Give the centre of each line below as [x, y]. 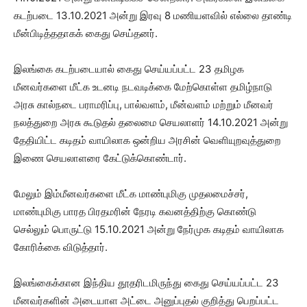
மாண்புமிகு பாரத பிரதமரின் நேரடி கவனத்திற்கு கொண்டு [135, 212]
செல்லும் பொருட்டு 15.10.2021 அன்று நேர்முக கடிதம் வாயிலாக [149, 230]
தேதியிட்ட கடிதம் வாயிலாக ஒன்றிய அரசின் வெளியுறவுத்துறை [147, 140]
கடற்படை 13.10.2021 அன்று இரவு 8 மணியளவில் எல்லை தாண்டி [153, 16]
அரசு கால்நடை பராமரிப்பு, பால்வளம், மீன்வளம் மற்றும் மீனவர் [144, 105]
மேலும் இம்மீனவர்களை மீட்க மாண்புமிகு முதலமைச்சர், [131, 194]
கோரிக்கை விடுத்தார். [61, 247]
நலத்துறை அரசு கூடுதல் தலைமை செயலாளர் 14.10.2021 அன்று [151, 123]
